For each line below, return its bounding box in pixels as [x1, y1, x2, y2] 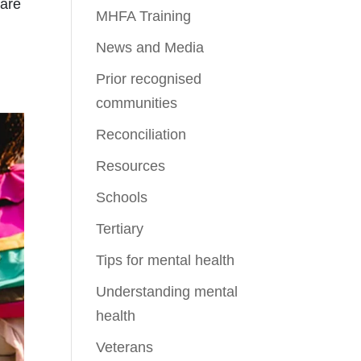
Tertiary [96, 220, 144, 237]
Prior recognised [96, 70, 202, 87]
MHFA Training [96, 7, 192, 24]
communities [96, 94, 178, 111]
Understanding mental [96, 283, 239, 300]
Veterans [96, 338, 154, 355]
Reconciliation [96, 126, 187, 143]
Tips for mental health [96, 251, 235, 268]
